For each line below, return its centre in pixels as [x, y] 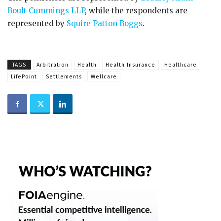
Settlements [64, 77]
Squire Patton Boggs [104, 23]
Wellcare [104, 77]
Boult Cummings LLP [46, 11]
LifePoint [24, 77]
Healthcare [181, 65]
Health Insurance [130, 65]
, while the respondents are [136, 11]
